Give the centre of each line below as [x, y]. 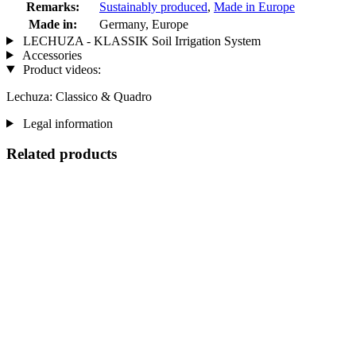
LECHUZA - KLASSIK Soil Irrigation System [140, 41]
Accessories [50, 55]
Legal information [66, 123]
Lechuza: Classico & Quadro [79, 96]
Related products [62, 154]
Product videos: [60, 69]
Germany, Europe [144, 24]
